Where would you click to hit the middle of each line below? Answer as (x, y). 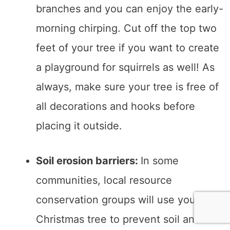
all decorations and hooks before (116, 107)
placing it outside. (81, 126)
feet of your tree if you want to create (128, 48)
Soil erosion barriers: (88, 161)
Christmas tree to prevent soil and (118, 219)
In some (160, 161)
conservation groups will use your (118, 200)
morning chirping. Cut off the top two (126, 28)
